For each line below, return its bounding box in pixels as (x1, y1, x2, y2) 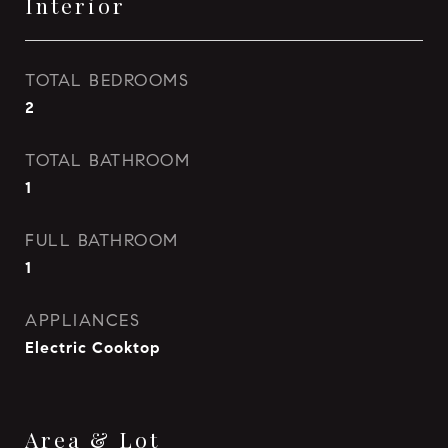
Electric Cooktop (25, 338, 161, 357)
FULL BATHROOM (25, 230, 179, 251)
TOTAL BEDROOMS (25, 70, 189, 91)
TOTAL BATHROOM (25, 150, 190, 171)
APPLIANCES (25, 310, 140, 331)
